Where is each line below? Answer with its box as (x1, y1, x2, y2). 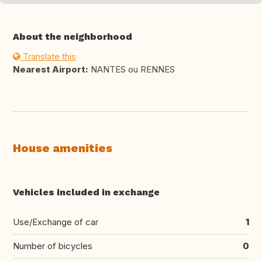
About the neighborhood (13, 31, 132, 43)
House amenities (13, 141, 112, 156)
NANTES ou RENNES (88, 64, 175, 75)
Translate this (20, 51, 76, 63)
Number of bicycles (13, 240, 92, 252)
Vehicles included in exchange (13, 187, 160, 198)
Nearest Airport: (13, 64, 88, 75)
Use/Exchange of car (13, 216, 98, 228)
